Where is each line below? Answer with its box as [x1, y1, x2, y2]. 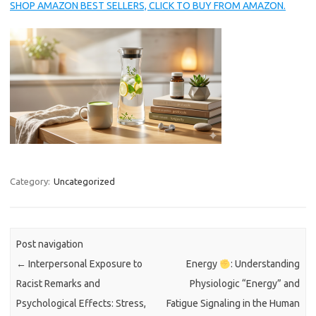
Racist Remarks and [16, 278, 101, 290]
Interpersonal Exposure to [26, 258, 143, 270]
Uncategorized [54, 176, 115, 186]
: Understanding [230, 258, 300, 270]
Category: [10, 176, 52, 186]
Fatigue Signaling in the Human [166, 298, 300, 310]
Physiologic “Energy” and [189, 278, 300, 290]
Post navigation [16, 238, 84, 250]
